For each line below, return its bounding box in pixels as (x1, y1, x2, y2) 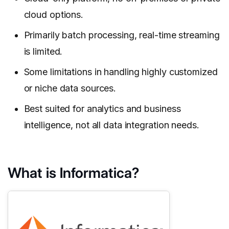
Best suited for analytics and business (24, 103, 181, 114)
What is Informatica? (8, 164, 139, 182)
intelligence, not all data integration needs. (24, 120, 199, 131)
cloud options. (24, 9, 83, 20)
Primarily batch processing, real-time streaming (24, 30, 220, 41)
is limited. (24, 46, 63, 57)
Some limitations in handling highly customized (24, 66, 218, 78)
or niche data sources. (24, 83, 117, 94)
